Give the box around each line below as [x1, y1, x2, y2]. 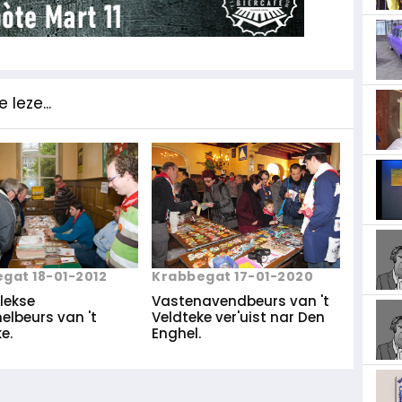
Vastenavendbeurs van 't [152, 292, 329, 311]
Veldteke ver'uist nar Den [152, 308, 325, 328]
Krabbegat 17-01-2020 [152, 267, 313, 286]
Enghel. [152, 324, 201, 344]
